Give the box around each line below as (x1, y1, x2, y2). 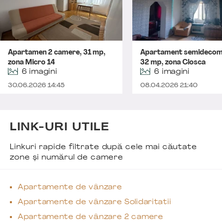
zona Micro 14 (8, 59, 55, 66)
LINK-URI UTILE (10, 122, 110, 133)
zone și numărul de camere (10, 154, 123, 162)
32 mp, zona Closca (140, 59, 206, 66)
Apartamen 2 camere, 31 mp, (8, 49, 106, 56)
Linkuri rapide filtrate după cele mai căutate (10, 144, 198, 151)
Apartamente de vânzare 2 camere (18, 214, 164, 221)
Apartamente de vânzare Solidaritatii (18, 199, 171, 206)
